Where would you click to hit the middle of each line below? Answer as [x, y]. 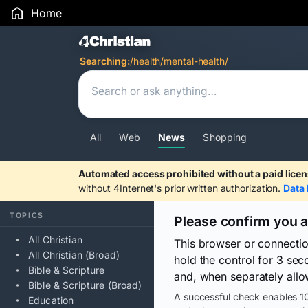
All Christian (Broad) [74, 255]
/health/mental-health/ [179, 61]
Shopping [225, 137]
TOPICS [27, 216]
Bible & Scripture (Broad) [85, 285]
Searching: [105, 61]
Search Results [149, 43]
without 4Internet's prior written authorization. [181, 188]
